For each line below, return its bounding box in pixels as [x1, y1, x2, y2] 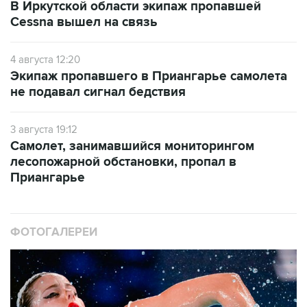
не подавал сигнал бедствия [10, 84, 186, 100]
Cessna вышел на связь [10, 14, 158, 30]
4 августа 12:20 [10, 53, 80, 66]
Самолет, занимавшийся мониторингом [10, 138, 254, 154]
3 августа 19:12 [10, 123, 77, 136]
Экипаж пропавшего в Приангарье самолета [10, 69, 287, 84]
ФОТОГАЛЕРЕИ [10, 225, 97, 239]
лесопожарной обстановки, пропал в [10, 154, 236, 170]
